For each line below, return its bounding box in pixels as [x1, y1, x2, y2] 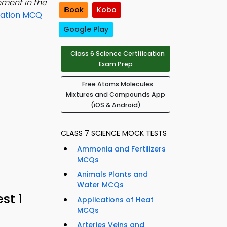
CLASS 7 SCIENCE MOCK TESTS [61, 128, 167, 139]
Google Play [63, 24, 108, 35]
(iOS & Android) [90, 101, 141, 110]
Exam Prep [98, 60, 133, 69]
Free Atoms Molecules [82, 80, 153, 89]
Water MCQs [77, 180, 124, 191]
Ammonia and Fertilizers [77, 144, 166, 155]
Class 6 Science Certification [70, 49, 165, 58]
